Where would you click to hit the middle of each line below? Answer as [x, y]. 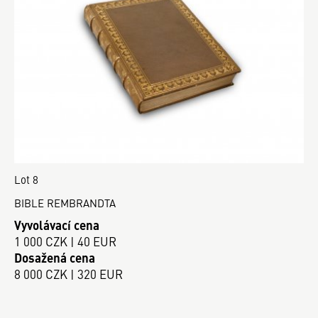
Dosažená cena [55, 257]
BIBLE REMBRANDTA [65, 203]
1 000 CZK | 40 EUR [65, 241]
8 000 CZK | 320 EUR [68, 274]
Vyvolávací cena [57, 225]
